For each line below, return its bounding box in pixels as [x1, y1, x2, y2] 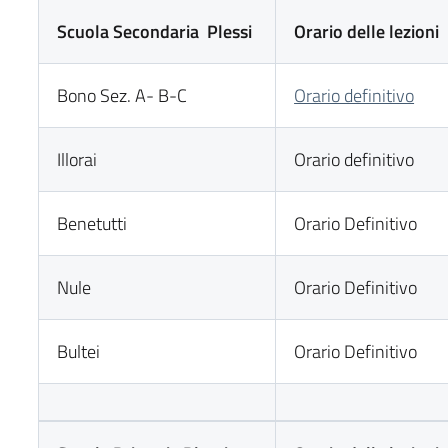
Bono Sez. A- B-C [57, 82, 188, 109]
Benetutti [57, 210, 128, 237]
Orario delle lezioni [294, 18, 440, 45]
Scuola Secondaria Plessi [57, 18, 253, 45]
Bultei [57, 338, 101, 365]
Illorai [57, 146, 98, 173]
